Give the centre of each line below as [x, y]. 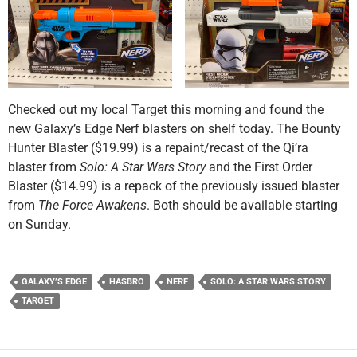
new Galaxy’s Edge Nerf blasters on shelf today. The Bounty [175, 128]
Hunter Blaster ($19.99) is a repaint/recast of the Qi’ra [158, 147]
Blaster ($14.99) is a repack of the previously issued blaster [174, 186]
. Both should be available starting [242, 205]
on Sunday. [39, 224]
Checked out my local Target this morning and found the [166, 109]
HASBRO [127, 281]
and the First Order [259, 167]
